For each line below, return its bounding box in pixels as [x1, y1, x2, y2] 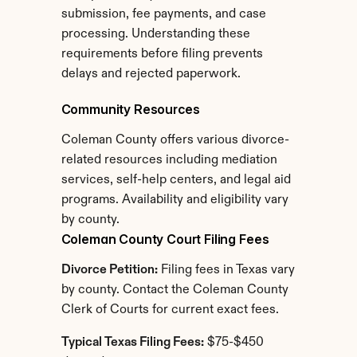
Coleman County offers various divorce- [61, 134, 289, 147]
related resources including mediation [61, 154, 277, 167]
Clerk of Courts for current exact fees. [61, 304, 279, 316]
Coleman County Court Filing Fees [61, 231, 269, 247]
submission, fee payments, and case [61, 8, 266, 21]
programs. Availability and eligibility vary [61, 194, 288, 206]
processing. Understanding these [61, 28, 250, 41]
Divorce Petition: [61, 264, 158, 277]
